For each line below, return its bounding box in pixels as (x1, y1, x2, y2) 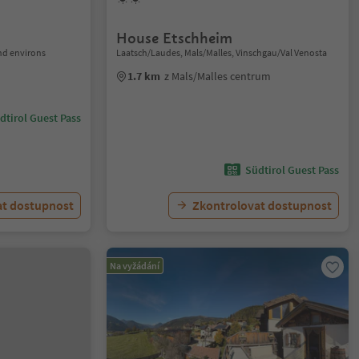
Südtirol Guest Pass (244, 163, 339, 177)
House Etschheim (116, 29, 233, 47)
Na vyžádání (110, 260, 160, 272)
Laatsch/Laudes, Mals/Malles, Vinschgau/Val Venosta (116, 46, 328, 58)
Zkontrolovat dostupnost (192, 197, 332, 213)
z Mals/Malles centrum (164, 69, 272, 83)
